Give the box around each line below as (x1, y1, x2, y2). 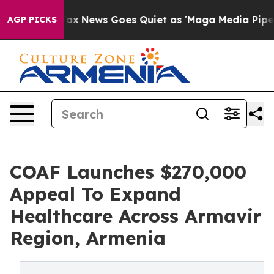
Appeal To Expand (10, 182, 181, 206)
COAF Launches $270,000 (10, 160, 246, 183)
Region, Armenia (10, 226, 166, 250)
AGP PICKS (7, 14, 57, 25)
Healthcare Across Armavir (10, 204, 262, 228)
